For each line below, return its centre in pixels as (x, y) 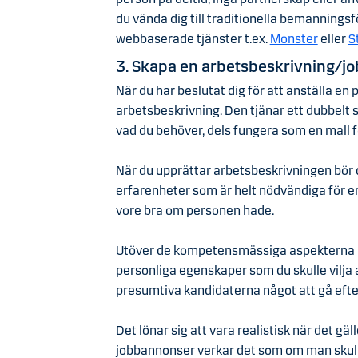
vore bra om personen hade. (196, 210)
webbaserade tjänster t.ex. (193, 38)
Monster (294, 38)
